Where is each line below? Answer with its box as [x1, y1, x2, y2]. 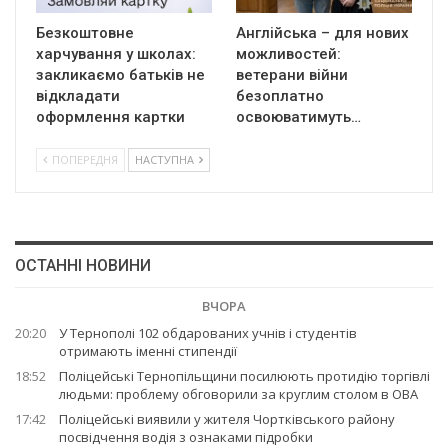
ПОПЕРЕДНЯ [49, 152, 118, 168]
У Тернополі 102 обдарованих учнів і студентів [59, 324, 357, 343]
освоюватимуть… [236, 108, 361, 127]
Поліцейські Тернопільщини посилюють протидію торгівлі [59, 367, 430, 386]
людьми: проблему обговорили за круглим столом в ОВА [59, 385, 418, 404]
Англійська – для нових [236, 24, 409, 43]
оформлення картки [36, 108, 185, 127]
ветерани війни [236, 66, 348, 85]
